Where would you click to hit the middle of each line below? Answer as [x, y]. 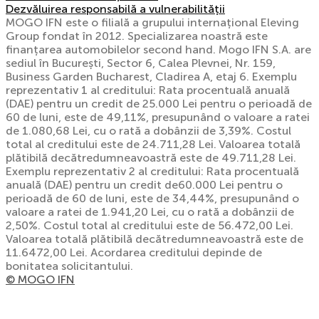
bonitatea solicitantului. [69, 266]
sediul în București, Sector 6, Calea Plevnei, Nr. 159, [141, 63]
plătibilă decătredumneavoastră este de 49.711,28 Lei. [151, 157]
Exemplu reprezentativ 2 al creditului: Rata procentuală [152, 171]
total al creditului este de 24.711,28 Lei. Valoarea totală [153, 144]
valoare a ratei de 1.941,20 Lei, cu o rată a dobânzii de [150, 211]
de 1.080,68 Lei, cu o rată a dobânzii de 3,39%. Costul [148, 130]
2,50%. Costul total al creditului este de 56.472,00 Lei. [150, 225]
